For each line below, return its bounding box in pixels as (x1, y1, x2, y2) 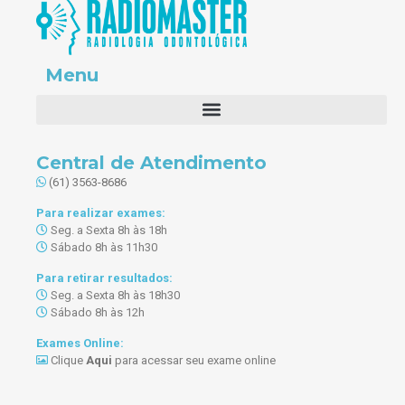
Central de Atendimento (36, 151, 267, 174)
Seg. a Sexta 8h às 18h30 (48, 287, 180, 302)
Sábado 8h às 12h (48, 305, 145, 319)
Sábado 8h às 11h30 (48, 240, 157, 254)
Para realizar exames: (36, 205, 165, 220)
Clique (48, 353, 86, 367)
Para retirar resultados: (36, 270, 173, 285)
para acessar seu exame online (112, 353, 276, 367)
